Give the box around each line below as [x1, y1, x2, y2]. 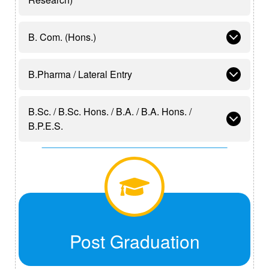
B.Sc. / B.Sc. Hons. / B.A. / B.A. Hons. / [28, 104, 141, 118]
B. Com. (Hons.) [28, 29, 96, 44]
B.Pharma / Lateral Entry [28, 67, 132, 81]
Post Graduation [69, 228, 200, 254]
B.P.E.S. [28, 118, 63, 133]
